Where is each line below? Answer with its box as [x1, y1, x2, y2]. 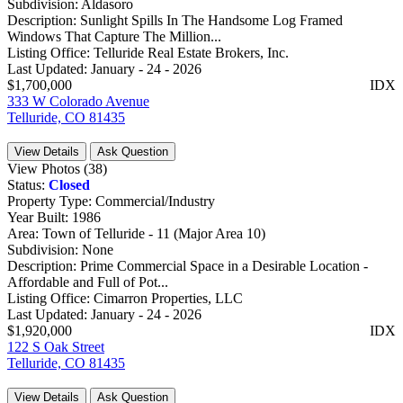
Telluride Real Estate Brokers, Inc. [94, 44, 289, 60]
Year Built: [7, 209, 72, 225]
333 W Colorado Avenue [7, 93, 149, 109]
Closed [49, 176, 90, 193]
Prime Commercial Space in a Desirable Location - [80, 257, 368, 273]
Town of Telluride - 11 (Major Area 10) [42, 225, 265, 241]
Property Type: [7, 193, 95, 209]
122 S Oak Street [7, 338, 104, 354]
